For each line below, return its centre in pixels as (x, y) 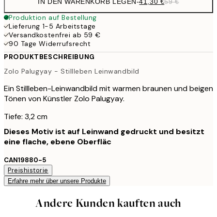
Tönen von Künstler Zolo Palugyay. (64, 98)
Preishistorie (28, 170)
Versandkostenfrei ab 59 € (55, 35)
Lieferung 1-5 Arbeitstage (52, 26)
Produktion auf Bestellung (53, 17)
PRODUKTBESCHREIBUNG (49, 57)
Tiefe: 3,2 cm (26, 116)
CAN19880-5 (25, 160)
